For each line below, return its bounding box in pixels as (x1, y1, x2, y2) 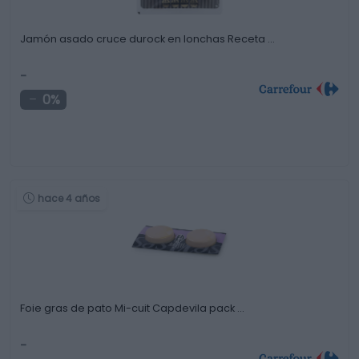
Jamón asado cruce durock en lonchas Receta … (20, 32, 275, 46)
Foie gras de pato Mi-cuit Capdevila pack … (20, 301, 244, 315)
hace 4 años (38, 192, 100, 205)
